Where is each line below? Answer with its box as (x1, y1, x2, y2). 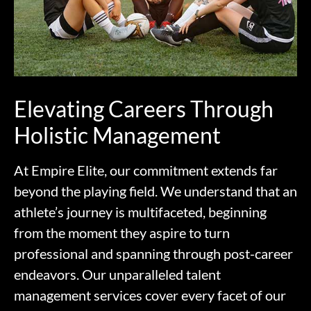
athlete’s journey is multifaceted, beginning (14, 203, 267, 220)
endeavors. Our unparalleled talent (14, 266, 221, 283)
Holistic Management (14, 121, 221, 149)
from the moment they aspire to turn (14, 224, 230, 241)
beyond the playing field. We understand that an (14, 183, 297, 199)
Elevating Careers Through (14, 95, 274, 122)
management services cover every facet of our (14, 287, 286, 303)
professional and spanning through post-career (14, 245, 293, 262)
